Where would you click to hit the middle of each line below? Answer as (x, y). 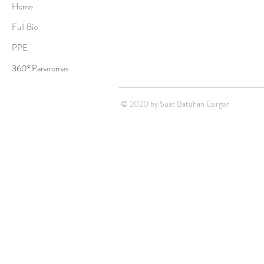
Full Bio (25, 27)
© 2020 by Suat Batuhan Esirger (174, 104)
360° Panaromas (40, 68)
